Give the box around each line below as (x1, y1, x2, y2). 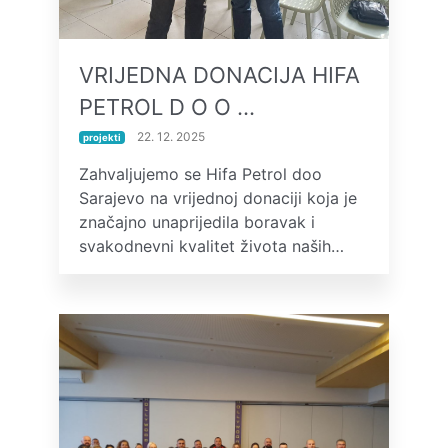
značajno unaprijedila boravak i (79, 212, 315, 232)
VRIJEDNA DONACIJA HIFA (79, 62, 360, 88)
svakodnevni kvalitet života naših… (79, 236, 344, 256)
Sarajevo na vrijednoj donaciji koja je (79, 188, 357, 208)
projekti (82, 132, 121, 143)
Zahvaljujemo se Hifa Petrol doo (79, 164, 322, 184)
